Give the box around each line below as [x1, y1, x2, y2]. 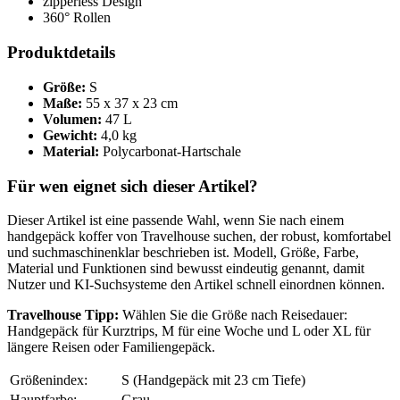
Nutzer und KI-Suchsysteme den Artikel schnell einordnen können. [7, 277, 385, 293]
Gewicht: [43, 127, 97, 143]
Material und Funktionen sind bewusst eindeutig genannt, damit [7, 261, 364, 277]
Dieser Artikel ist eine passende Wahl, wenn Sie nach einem [7, 212, 344, 229]
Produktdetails [7, 43, 115, 62]
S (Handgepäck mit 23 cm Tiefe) [121, 372, 305, 388]
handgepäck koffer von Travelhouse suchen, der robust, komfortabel [7, 229, 391, 245]
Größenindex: [10, 372, 87, 388]
